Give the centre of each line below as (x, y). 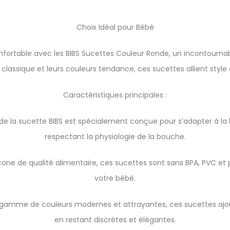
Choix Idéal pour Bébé (115, 27)
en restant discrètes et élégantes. (115, 220)
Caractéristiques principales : (115, 95)
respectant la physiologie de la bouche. (115, 137)
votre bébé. (115, 178)
